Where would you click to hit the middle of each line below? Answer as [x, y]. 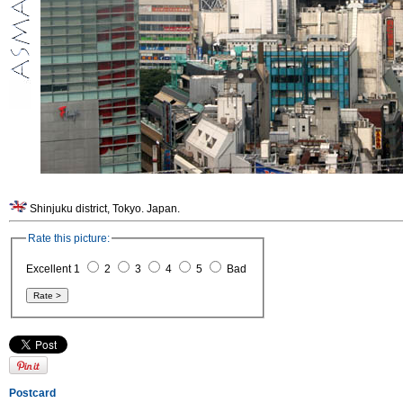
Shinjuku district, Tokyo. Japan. [103, 208]
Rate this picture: [69, 238]
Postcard [32, 394]
